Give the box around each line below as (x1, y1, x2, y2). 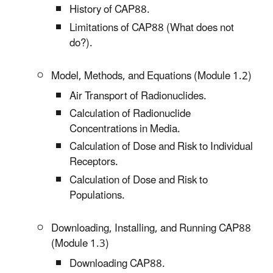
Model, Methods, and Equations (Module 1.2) (51, 65, 252, 87)
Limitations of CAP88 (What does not (69, 16, 234, 39)
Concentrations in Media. (69, 118, 180, 141)
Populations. (69, 184, 125, 207)
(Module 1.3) (51, 232, 109, 255)
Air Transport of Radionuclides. (69, 85, 207, 107)
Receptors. (69, 151, 118, 174)
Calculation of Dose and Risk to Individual (69, 136, 253, 158)
